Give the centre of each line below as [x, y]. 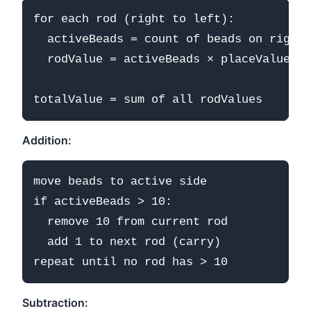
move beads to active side [120, 181]
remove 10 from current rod [131, 221]
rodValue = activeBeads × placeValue [162, 59]
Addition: [47, 140]
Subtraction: [55, 302]
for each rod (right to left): [134, 19]
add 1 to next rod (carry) [127, 242]
